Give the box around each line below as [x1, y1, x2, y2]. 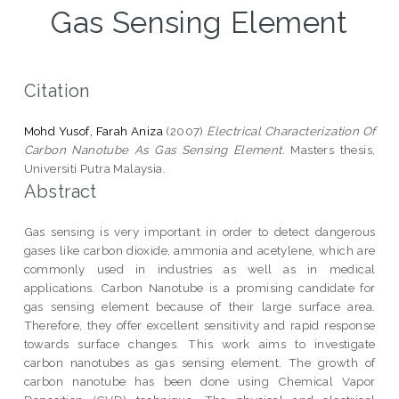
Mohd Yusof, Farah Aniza [23, 123, 163, 138]
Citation [23, 79, 90, 102]
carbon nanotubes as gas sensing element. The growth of [23, 354, 376, 370]
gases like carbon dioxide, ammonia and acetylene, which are [23, 242, 376, 257]
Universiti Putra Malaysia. [23, 160, 167, 175]
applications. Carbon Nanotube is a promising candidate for [23, 280, 376, 295]
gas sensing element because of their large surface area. [23, 298, 376, 313]
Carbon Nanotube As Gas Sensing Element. [23, 142, 286, 157]
